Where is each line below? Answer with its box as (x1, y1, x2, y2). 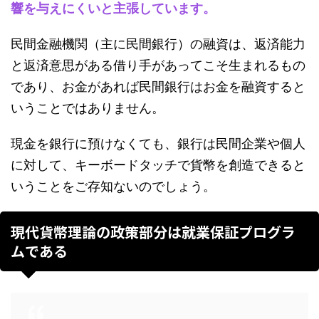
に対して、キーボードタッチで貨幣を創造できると (11, 157, 305, 172)
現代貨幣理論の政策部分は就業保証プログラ (11, 221, 296, 242)
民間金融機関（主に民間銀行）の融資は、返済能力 (11, 36, 305, 51)
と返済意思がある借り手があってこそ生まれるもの (11, 58, 305, 73)
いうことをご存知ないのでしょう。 (11, 179, 216, 194)
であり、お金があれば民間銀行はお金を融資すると (11, 79, 305, 94)
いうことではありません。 (11, 100, 164, 115)
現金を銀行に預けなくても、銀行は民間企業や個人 (11, 136, 305, 151)
